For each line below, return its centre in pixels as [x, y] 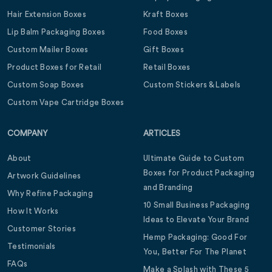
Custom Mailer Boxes [48, 50]
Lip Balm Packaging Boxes [56, 32]
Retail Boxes [167, 67]
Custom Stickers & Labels [192, 85]
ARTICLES [162, 134]
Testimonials [32, 246]
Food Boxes [165, 32]
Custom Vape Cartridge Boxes [66, 103]
